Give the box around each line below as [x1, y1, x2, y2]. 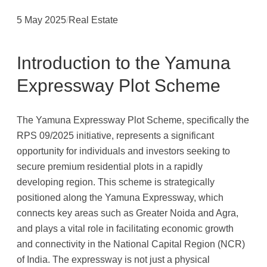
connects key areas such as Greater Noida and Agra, [17, 207, 238, 218]
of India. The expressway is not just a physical [17, 253, 210, 265]
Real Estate [69, 14, 118, 25]
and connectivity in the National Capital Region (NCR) [17, 238, 245, 249]
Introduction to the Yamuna [17, 53, 231, 73]
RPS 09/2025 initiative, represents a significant [17, 129, 214, 141]
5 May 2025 [17, 14, 66, 25]
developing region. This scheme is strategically [17, 176, 215, 187]
